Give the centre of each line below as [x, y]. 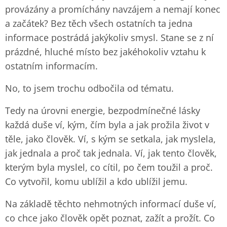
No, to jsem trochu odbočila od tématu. [89, 88]
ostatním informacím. [51, 66]
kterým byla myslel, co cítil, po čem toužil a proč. [109, 167]
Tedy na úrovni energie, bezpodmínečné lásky [103, 110]
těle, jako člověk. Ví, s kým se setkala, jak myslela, [110, 139]
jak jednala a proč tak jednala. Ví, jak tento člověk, [111, 153]
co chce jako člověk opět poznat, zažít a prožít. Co [110, 218]
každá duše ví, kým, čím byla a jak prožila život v [107, 125]
